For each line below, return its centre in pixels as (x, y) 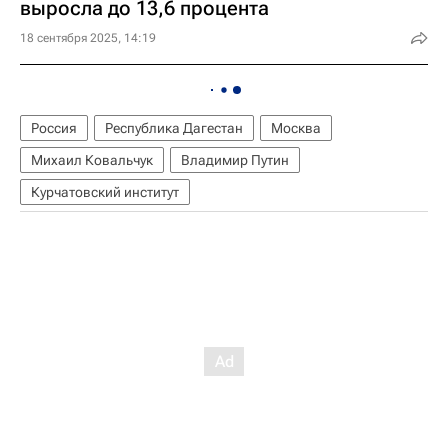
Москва (296, 128)
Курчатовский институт (105, 192)
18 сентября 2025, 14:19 (88, 38)
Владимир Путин (235, 160)
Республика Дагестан (174, 128)
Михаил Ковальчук (92, 160)
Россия (54, 128)
